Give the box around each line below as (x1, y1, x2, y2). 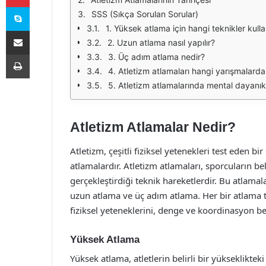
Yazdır (29, 49, 52, 59)
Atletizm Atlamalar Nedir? (70, 119, 236, 135)
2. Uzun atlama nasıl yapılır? (107, 37, 215, 47)
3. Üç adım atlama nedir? (108, 52, 205, 62)
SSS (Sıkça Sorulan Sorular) (91, 9, 198, 19)
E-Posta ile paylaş (29, 26, 52, 35)
